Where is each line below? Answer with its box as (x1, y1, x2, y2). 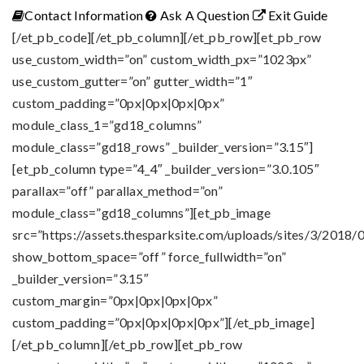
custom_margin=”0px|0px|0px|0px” (12, 292, 218, 308)
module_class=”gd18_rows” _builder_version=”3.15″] (12, 139, 314, 154)
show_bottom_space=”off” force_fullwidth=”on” (12, 249, 286, 264)
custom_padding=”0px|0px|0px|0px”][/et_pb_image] (12, 314, 314, 330)
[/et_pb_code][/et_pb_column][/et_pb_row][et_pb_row (12, 29, 322, 45)
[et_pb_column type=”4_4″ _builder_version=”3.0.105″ (12, 161, 319, 176)
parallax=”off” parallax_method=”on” (12, 183, 223, 198)
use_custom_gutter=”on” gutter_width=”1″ (12, 73, 253, 89)
